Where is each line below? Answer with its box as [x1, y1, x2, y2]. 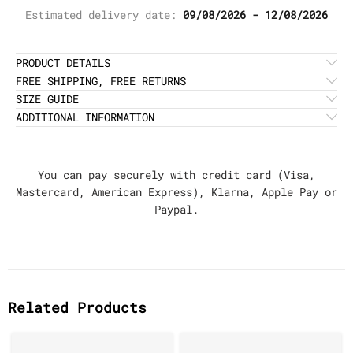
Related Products [8, 297, 147, 317]
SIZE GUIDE [16, 91, 79, 106]
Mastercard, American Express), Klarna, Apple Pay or [16, 184, 337, 199]
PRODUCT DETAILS [16, 54, 110, 70]
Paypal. [154, 201, 199, 217]
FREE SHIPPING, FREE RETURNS [16, 72, 186, 88]
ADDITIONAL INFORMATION [16, 109, 154, 124]
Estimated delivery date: [25, 6, 183, 22]
